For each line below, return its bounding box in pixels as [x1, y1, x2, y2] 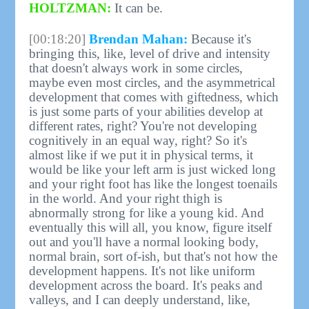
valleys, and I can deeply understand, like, [29, 292, 251, 307]
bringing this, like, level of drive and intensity [29, 46, 271, 61]
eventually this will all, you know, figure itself [29, 219, 272, 235]
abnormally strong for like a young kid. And [29, 205, 265, 220]
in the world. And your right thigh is [29, 190, 223, 206]
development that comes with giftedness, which [29, 89, 279, 104]
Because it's [188, 31, 252, 46]
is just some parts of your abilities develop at [29, 103, 263, 119]
